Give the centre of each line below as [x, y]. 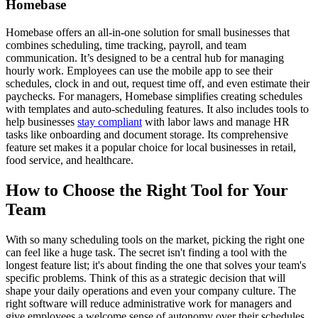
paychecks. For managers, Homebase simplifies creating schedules [154, 96]
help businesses [42, 121]
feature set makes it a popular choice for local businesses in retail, [151, 147]
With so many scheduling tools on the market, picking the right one [155, 239]
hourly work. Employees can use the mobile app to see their [139, 70]
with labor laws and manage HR [216, 121]
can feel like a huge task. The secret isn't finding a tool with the [146, 252]
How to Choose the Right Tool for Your [147, 190]
